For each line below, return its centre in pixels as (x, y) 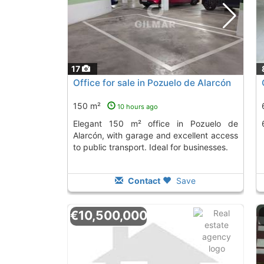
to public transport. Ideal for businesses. (150, 147)
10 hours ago (137, 107)
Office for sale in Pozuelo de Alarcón (152, 83)
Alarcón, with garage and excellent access (155, 136)
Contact (143, 181)
